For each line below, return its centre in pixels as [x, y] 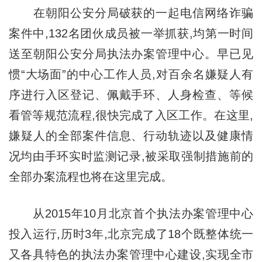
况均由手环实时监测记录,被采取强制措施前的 [131, 156]
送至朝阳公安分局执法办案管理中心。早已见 [131, 54]
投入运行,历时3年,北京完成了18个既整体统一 [131, 234]
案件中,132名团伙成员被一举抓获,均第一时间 [131, 33]
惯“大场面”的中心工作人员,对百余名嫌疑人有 [131, 74]
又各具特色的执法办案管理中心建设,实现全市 [131, 254]
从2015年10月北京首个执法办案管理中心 [131, 213]
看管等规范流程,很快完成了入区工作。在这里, [131, 115]
